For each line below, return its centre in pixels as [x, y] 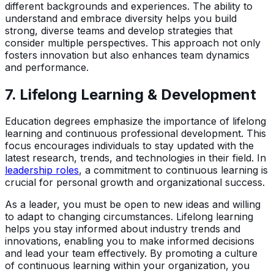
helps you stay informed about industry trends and [123, 229]
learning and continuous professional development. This [135, 134]
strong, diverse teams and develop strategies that [119, 30]
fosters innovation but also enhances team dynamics [127, 55]
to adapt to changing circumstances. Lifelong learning [129, 217]
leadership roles [42, 170]
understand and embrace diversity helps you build [121, 18]
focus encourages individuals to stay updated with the [129, 146]
